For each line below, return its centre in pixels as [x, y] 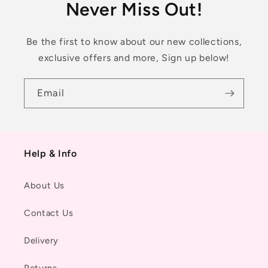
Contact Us [49, 213]
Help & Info [51, 153]
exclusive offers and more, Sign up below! [134, 58]
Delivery [42, 241]
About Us [45, 186]
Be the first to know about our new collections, [134, 42]
